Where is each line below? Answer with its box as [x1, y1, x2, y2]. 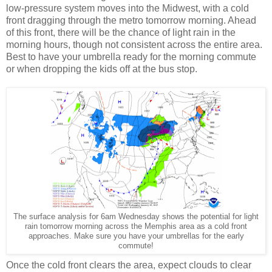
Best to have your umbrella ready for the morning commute [6, 52, 256, 63]
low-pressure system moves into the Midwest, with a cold [6, 3, 249, 14]
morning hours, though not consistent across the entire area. [6, 39, 262, 50]
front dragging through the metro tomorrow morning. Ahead [6, 15, 256, 26]
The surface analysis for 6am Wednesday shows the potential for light [13, 212, 259, 222]
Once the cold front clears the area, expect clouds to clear [6, 260, 251, 271]
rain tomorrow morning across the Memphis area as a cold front [25, 222, 247, 231]
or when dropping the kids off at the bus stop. [6, 64, 197, 75]
